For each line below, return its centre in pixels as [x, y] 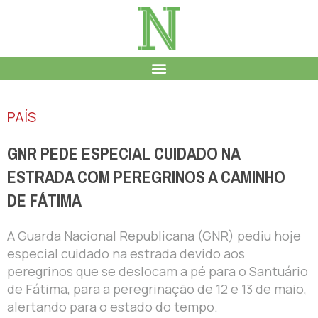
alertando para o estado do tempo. [113, 306]
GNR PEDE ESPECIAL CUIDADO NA [124, 154]
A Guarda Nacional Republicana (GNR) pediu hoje [154, 235]
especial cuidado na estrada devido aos [126, 253]
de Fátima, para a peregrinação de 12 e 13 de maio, [157, 289]
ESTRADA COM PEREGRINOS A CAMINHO [146, 177]
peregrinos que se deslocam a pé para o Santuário [158, 271]
